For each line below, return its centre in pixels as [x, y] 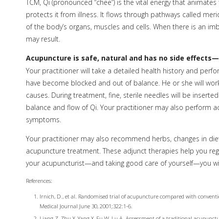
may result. [43, 39]
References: [39, 181]
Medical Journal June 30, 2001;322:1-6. [86, 206]
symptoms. [43, 120]
